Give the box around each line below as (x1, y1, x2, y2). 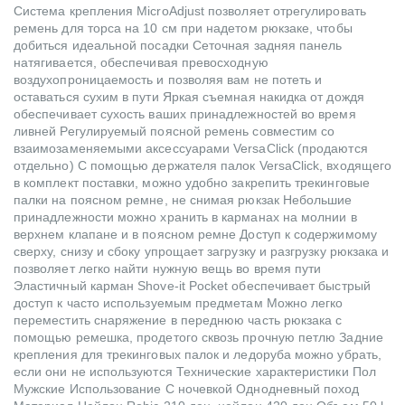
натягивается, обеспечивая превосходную (14, 55, 268, 71)
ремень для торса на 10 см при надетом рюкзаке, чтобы (14, 21, 353, 36)
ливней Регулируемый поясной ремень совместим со (14, 124, 335, 139)
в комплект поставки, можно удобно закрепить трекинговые (14, 175, 370, 191)
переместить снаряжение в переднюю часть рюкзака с (14, 313, 343, 328)
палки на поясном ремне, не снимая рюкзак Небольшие (14, 193, 353, 208)
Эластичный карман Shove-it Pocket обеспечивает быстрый (14, 278, 371, 294)
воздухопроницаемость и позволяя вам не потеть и (14, 72, 323, 88)
